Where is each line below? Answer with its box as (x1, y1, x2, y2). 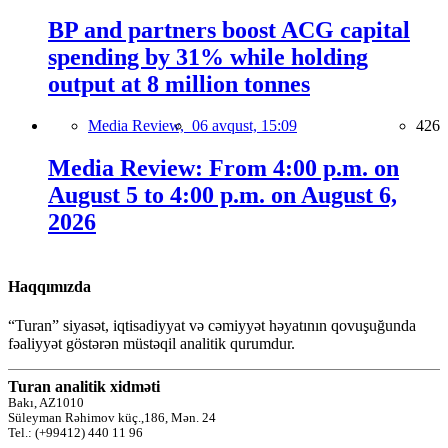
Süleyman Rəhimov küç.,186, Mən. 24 (8, 410, 216, 425)
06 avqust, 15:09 (192, 117, 297, 135)
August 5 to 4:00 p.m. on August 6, (48, 182, 397, 209)
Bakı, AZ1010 (8, 395, 84, 410)
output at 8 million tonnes (48, 70, 310, 97)
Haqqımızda (8, 277, 91, 295)
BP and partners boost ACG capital (48, 16, 410, 43)
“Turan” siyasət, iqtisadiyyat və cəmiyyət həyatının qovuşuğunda (8, 316, 416, 334)
